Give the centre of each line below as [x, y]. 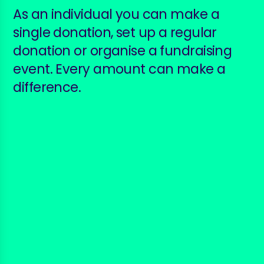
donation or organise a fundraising [123, 50]
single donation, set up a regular [115, 32]
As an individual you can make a [116, 14]
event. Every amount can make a [119, 69]
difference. [47, 87]
